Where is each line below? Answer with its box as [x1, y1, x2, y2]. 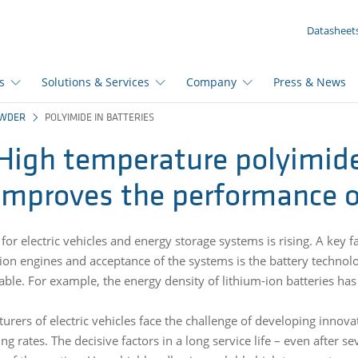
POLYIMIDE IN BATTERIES [45, 113, 154, 123]
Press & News [273, 74, 346, 89]
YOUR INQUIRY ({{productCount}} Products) [59, 8, 299, 24]
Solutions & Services [42, 74, 149, 89]
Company [186, 74, 237, 89]
